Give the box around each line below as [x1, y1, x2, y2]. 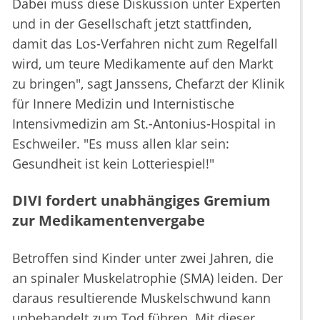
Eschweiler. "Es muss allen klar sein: [12, 135, 229, 153]
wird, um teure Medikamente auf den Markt [12, 55, 273, 73]
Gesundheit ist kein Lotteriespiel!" [12, 155, 214, 173]
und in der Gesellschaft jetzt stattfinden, [12, 15, 251, 33]
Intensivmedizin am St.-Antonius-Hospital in [12, 115, 276, 133]
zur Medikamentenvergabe [12, 211, 205, 231]
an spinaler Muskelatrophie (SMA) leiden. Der [12, 269, 283, 287]
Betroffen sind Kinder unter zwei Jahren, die [12, 249, 274, 267]
